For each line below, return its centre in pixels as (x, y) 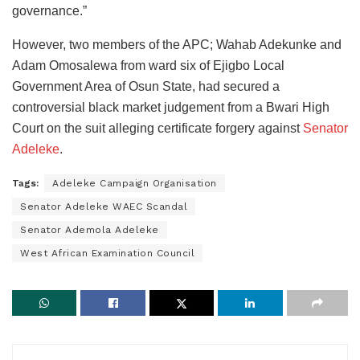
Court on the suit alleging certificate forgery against (157, 129)
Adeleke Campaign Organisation (135, 184)
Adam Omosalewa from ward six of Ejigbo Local (148, 66)
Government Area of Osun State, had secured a (146, 87)
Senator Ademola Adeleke (90, 230)
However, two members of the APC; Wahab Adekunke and (177, 45)
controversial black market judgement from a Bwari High (171, 108)
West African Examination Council (107, 254)
